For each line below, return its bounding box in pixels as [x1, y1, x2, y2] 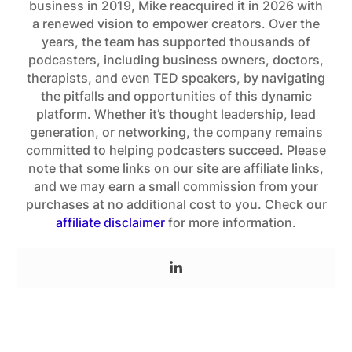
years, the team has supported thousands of [42, 34, 310, 49]
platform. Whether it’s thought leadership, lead [36, 106, 316, 122]
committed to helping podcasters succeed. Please [26, 142, 326, 158]
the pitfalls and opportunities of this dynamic [40, 88, 312, 104]
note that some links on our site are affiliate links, [28, 160, 324, 176]
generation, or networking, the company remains [29, 124, 323, 140]
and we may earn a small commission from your [34, 178, 318, 194]
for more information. [165, 214, 296, 230]
